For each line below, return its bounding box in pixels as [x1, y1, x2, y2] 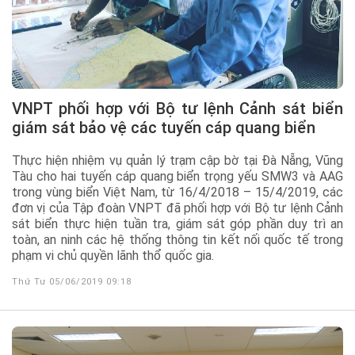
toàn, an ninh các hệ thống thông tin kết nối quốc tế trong [12, 232, 343, 247]
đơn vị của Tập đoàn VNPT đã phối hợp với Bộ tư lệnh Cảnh [12, 200, 343, 216]
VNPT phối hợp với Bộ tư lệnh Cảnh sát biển [12, 99, 22, 118]
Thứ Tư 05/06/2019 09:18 [12, 277, 132, 287]
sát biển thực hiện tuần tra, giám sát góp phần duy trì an [12, 216, 343, 231]
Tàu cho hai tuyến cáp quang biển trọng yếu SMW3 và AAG [12, 169, 343, 184]
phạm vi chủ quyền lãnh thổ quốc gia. [12, 248, 214, 263]
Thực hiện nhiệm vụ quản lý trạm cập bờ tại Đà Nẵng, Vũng [12, 153, 343, 168]
